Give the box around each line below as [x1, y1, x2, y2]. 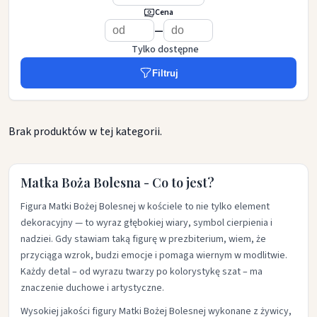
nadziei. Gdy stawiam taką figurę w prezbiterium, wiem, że [21, 232, 266, 246]
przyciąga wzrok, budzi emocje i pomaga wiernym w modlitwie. [21, 248, 287, 263]
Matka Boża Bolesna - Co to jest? [21, 174, 214, 191]
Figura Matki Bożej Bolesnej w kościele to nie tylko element [21, 200, 270, 214]
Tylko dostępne [131, 42, 199, 57]
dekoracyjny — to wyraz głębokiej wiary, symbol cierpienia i [21, 216, 272, 230]
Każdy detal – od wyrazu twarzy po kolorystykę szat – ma [21, 265, 263, 279]
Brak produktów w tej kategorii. [8, 124, 162, 139]
